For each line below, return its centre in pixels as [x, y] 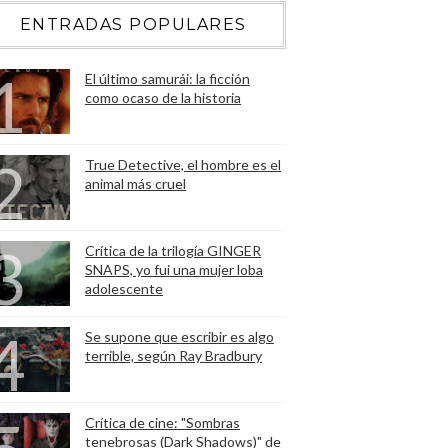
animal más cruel [135, 183]
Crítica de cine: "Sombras [162, 422]
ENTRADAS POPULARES [133, 24]
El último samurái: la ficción [167, 78]
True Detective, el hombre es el [183, 164]
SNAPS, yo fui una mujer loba [174, 269]
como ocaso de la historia [163, 97]
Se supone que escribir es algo [179, 336]
